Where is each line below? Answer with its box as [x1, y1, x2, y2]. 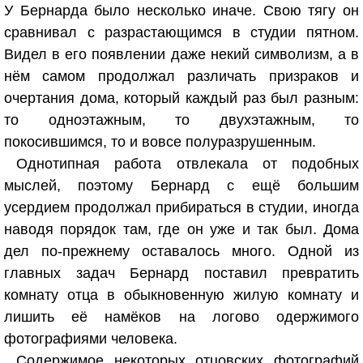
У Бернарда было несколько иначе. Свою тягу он [4, 2, 359, 19]
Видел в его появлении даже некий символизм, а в [4, 46, 359, 62]
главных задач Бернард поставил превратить [4, 265, 359, 281]
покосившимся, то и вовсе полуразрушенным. [4, 134, 316, 150]
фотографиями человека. [4, 331, 177, 347]
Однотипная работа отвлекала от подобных [16, 156, 359, 172]
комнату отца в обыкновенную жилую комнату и [4, 287, 359, 303]
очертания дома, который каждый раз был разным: [4, 90, 359, 106]
